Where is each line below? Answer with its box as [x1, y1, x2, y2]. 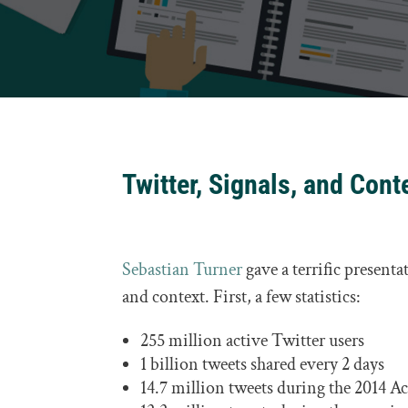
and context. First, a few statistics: [122, 285, 362, 310]
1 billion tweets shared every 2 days [140, 352, 385, 377]
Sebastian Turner [122, 258, 243, 282]
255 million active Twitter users [140, 329, 365, 353]
